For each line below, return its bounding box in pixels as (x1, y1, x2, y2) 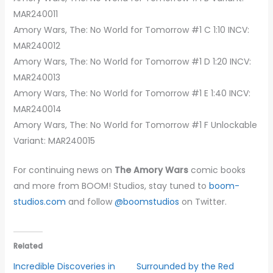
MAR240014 (13, 102, 62, 115)
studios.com (13, 195, 66, 208)
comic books (190, 163, 246, 176)
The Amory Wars (114, 163, 191, 176)
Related (13, 241, 43, 252)
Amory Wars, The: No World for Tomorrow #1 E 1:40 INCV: (13, 87, 250, 99)
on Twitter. (179, 195, 227, 208)
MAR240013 (13, 71, 60, 83)
